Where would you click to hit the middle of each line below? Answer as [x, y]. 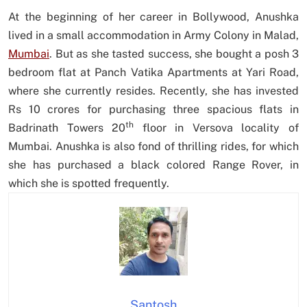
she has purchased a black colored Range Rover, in [153, 165]
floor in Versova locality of [217, 128]
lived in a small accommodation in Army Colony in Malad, [153, 36]
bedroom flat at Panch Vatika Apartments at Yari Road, [153, 73]
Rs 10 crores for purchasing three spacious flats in [153, 110]
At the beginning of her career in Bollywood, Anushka [153, 17]
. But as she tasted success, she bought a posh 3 [174, 54]
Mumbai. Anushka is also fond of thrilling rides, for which [153, 147]
